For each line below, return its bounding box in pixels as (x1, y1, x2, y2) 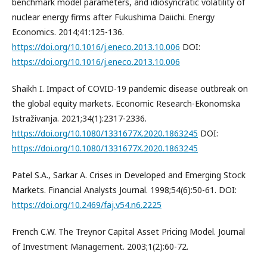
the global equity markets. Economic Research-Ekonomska (12, 97, 240, 109)
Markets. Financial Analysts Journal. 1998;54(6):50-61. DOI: (12, 184, 237, 195)
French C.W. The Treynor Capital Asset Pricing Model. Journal (12, 225, 245, 237)
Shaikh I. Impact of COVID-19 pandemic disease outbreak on (12, 82, 248, 94)
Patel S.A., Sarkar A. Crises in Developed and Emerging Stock (12, 169, 246, 181)
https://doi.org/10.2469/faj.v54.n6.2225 (12, 198, 162, 210)
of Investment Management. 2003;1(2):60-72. (12, 240, 188, 252)
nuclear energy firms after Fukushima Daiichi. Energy (12, 11, 215, 23)
